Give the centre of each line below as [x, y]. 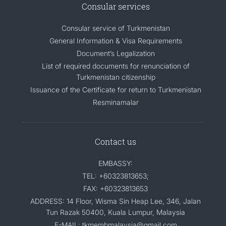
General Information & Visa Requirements [116, 41]
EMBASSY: [116, 163]
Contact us [116, 142]
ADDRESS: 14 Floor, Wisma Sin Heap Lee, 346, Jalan [116, 201]
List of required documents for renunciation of [116, 66]
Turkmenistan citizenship [116, 77]
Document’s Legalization [116, 53]
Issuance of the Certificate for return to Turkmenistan [116, 90]
